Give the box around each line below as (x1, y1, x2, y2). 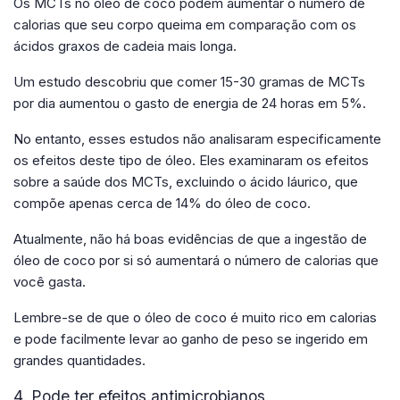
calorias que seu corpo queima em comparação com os (13, 15, 356, 33)
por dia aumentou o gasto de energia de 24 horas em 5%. (13, 94, 366, 112)
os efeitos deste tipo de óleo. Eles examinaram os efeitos (13, 151, 369, 169)
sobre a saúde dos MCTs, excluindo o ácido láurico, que (13, 172, 358, 190)
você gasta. (13, 272, 86, 290)
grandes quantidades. (13, 351, 146, 369)
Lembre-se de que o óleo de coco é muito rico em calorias (13, 308, 377, 326)
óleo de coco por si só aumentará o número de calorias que (13, 251, 379, 269)
